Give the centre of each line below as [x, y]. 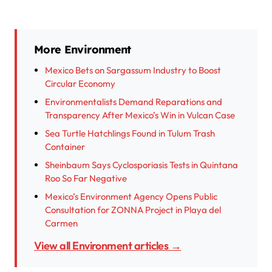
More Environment [83, 50]
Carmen [61, 223]
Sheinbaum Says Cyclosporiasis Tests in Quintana [141, 165]
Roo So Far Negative [86, 178]
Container [65, 147]
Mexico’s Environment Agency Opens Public [131, 197]
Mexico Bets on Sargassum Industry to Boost [133, 70]
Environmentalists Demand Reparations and [134, 102]
